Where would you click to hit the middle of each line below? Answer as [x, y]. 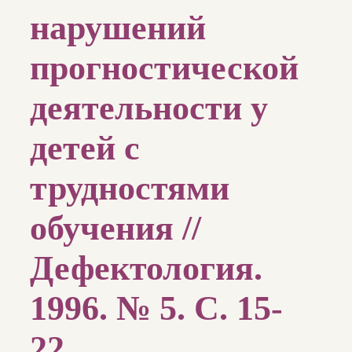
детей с [85, 148]
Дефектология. [146, 269]
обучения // [115, 229]
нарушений [118, 28]
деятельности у [149, 108]
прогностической [164, 68]
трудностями [130, 189]
